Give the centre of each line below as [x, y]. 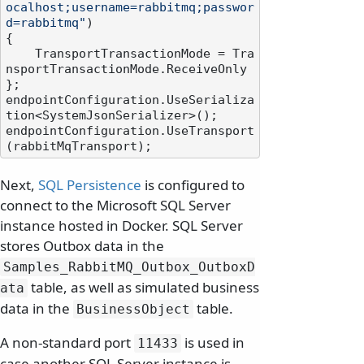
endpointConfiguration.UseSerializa [130, 100]
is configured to [193, 185]
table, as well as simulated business [143, 288]
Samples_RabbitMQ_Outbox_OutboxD [129, 267]
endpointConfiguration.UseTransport [130, 131]
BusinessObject [133, 310]
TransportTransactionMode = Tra [20, 54]
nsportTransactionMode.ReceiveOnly [126, 69]
